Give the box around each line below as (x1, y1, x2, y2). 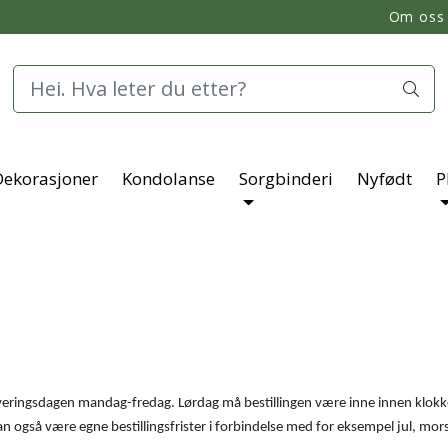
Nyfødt (357, 166, 412, 190)
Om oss (388, 7, 445, 26)
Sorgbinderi (239, 166, 333, 190)
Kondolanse (122, 166, 215, 190)
